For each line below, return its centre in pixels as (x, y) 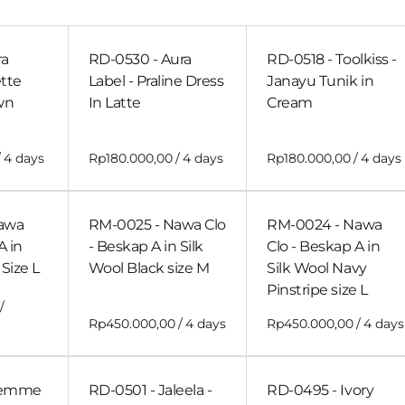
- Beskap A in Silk (146, 247)
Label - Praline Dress (156, 81)
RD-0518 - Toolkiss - (332, 60)
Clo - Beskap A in (324, 247)
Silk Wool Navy (317, 268)
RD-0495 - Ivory (320, 391)
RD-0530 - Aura (140, 60)
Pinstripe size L (317, 290)
